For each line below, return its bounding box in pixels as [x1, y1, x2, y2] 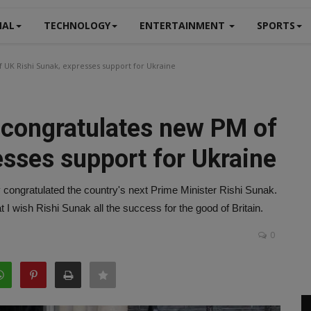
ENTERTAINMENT [140, 19, 228, 32]
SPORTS [257, 19, 295, 32]
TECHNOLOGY [44, 19, 110, 32]
